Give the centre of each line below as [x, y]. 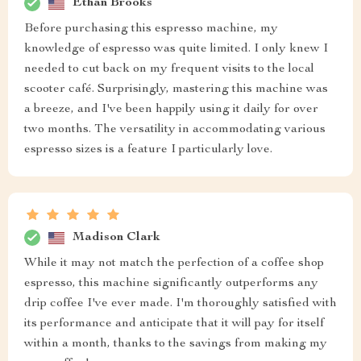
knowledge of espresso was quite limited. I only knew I [176, 50]
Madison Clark [116, 237]
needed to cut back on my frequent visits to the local [169, 70]
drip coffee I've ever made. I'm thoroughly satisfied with [180, 304]
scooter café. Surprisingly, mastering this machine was [176, 90]
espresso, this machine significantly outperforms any [171, 284]
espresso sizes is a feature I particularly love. [148, 150]
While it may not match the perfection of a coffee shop [174, 264]
